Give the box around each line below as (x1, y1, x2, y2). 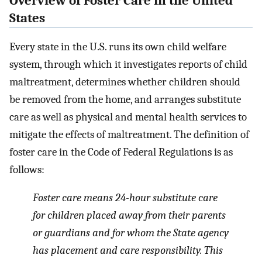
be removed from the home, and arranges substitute (9, 92, 241, 106)
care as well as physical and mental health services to (9, 110, 247, 123)
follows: (9, 163, 44, 176)
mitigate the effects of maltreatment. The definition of (9, 127, 249, 141)
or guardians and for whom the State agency (33, 226, 229, 240)
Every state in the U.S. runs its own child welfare (9, 40, 226, 53)
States (9, 10, 45, 26)
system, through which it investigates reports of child (9, 57, 247, 71)
